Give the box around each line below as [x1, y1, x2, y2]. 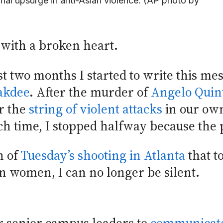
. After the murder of [29, 83, 151, 101]
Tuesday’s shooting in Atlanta [20, 147, 185, 165]
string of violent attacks [29, 100, 162, 118]
